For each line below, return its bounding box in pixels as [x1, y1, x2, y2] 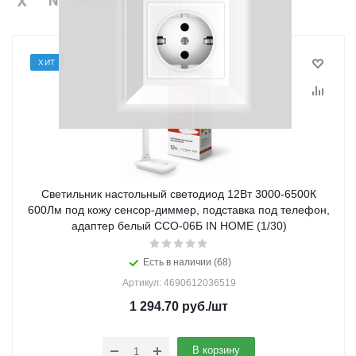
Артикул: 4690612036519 [122, 277, 236, 288]
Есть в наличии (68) [142, 257, 231, 268]
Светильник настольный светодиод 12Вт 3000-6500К [41, 188, 316, 200]
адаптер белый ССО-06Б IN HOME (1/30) [71, 219, 287, 232]
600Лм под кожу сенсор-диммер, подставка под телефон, [28, 203, 330, 216]
